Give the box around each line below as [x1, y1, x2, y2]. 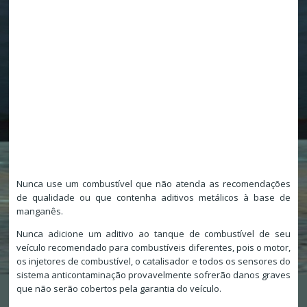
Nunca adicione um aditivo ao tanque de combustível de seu [16, 228, 291, 241]
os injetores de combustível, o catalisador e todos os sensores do [16, 255, 291, 268]
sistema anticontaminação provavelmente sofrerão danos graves [16, 269, 291, 282]
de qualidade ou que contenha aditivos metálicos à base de [16, 191, 291, 204]
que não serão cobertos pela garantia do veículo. [16, 282, 221, 295]
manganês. [16, 205, 63, 218]
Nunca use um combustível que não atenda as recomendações [16, 177, 291, 191]
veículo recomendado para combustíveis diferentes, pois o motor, [16, 241, 291, 254]
